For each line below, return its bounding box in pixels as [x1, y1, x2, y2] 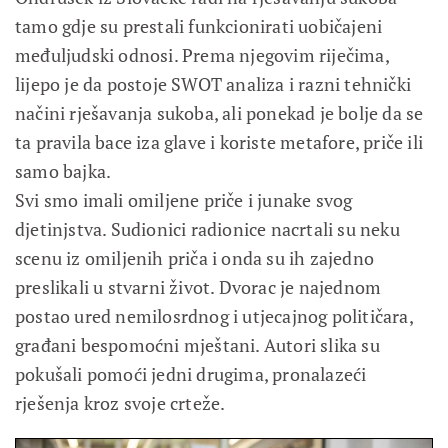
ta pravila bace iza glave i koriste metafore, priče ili [15, 129, 424, 154]
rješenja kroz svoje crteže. [15, 390, 226, 415]
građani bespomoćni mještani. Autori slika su [15, 332, 380, 357]
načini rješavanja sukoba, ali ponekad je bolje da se [15, 100, 424, 125]
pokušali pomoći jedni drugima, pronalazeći [15, 361, 367, 386]
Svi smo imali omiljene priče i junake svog [15, 187, 353, 212]
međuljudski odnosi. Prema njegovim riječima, [15, 42, 389, 67]
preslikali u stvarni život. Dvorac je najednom [15, 274, 382, 299]
